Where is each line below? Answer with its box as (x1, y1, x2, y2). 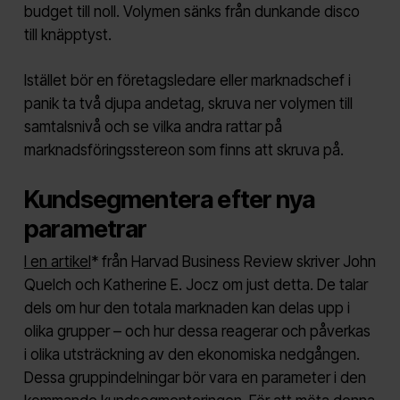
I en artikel (23, 252, 91, 271)
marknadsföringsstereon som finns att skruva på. (23, 141, 344, 160)
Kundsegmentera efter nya (23, 183, 315, 214)
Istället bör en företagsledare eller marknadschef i (23, 71, 351, 90)
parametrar (23, 212, 147, 244)
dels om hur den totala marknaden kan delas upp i (23, 298, 350, 317)
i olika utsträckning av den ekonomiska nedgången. (23, 345, 360, 363)
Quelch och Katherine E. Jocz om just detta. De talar (23, 275, 368, 294)
